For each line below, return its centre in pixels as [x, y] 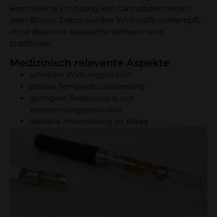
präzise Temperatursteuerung [87, 87]
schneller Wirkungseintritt [80, 75]
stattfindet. [31, 43]
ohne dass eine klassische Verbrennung [87, 31]
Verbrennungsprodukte [76, 110]
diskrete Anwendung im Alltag [89, 122]
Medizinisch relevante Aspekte [90, 63]
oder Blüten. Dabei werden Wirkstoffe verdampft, [105, 20]
